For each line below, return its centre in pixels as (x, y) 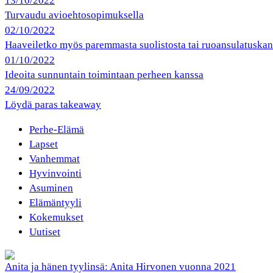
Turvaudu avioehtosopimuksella (74, 15)
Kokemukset (56, 217)
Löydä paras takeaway (53, 104)
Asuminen (51, 188)
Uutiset (45, 232)
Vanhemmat (55, 158)
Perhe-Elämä (57, 129)
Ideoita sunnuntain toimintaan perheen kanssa (104, 74)
